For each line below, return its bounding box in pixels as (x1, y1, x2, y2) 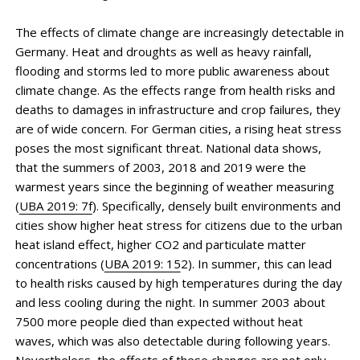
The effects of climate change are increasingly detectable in (14, 23, 344, 40)
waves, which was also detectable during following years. (14, 332, 330, 349)
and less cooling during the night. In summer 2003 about (14, 293, 325, 310)
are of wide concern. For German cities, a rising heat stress (14, 120, 342, 137)
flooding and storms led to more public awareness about (14, 62, 329, 79)
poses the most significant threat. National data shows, (14, 139, 321, 156)
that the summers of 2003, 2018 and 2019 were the (14, 158, 306, 175)
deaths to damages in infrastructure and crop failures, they (14, 100, 341, 117)
